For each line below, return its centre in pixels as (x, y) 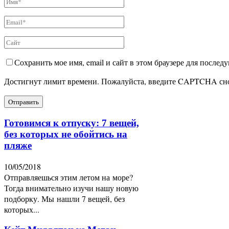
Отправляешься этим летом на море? (68, 177)
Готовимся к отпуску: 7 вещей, (72, 123)
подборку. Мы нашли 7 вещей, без (64, 198)
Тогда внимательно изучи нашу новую (71, 188)
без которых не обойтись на (66, 134)
